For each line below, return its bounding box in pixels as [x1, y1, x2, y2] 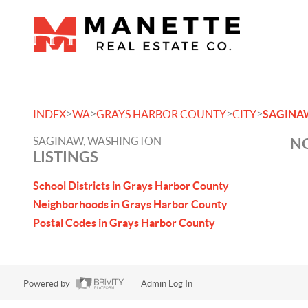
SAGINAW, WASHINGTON [33, 135, 162, 147]
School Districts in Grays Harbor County [33, 179, 229, 192]
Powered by [23, 278, 72, 289]
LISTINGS [33, 148, 98, 165]
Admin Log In [140, 278, 192, 289]
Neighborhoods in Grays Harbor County [33, 198, 228, 210]
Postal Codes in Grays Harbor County [33, 217, 215, 229]
